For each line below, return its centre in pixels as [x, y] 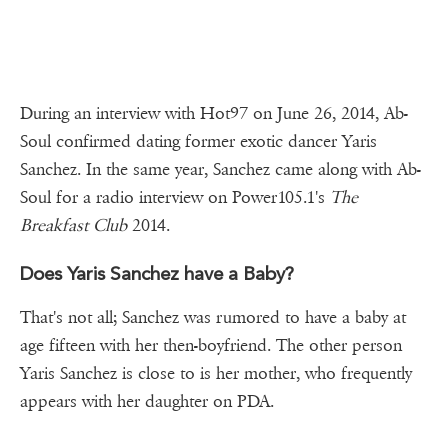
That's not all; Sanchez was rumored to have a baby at [213, 318]
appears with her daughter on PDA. [151, 402]
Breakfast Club [73, 226]
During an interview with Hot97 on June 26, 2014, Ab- [214, 114]
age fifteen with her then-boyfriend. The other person [211, 346]
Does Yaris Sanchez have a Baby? [157, 274]
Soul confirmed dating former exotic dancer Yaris [198, 142]
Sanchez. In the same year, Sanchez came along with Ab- [220, 170]
